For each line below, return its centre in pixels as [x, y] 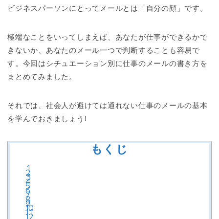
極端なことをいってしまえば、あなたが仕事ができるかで [108, 37]
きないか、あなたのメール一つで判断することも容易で [104, 50]
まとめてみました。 [42, 76]
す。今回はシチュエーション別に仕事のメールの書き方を [108, 63]
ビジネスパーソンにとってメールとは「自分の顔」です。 [108, 8]
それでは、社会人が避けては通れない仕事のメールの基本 [108, 105]
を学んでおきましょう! [47, 118]
